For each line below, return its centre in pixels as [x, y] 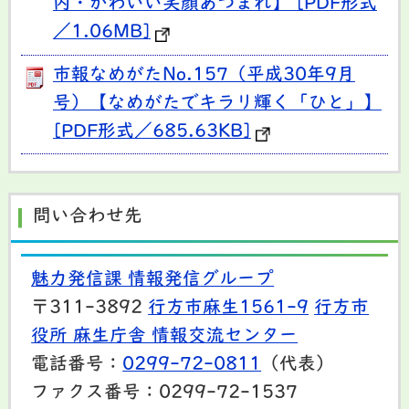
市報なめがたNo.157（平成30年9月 [204, 75]
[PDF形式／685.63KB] [152, 132]
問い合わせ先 [88, 217]
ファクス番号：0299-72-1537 [165, 394]
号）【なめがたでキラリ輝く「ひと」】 [217, 104]
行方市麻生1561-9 [229, 309]
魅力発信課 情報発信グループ [153, 281]
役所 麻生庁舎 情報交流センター [165, 337]
